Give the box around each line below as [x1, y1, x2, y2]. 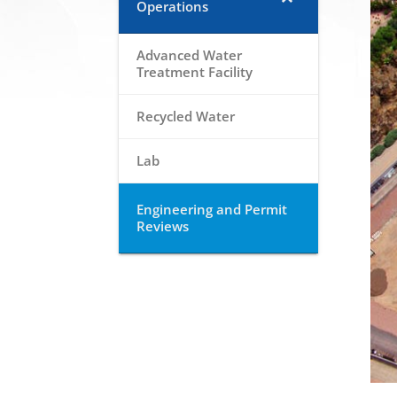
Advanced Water [136, 46, 243, 64]
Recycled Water [136, 107, 236, 125]
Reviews [136, 217, 190, 235]
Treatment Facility [136, 63, 253, 81]
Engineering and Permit [136, 200, 288, 218]
